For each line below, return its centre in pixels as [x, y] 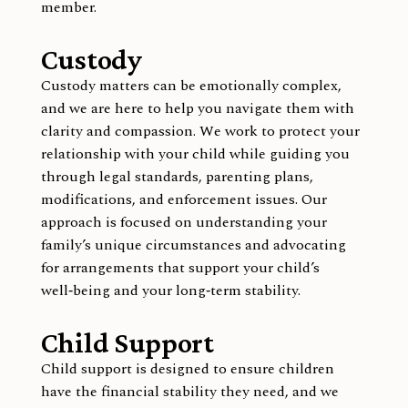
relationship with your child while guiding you [195, 153]
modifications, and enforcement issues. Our [184, 199]
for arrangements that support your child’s [180, 267]
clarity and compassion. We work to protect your [200, 131]
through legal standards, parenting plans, [177, 176]
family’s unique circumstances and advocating [193, 245]
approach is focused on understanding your [184, 222]
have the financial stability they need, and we [189, 391]
